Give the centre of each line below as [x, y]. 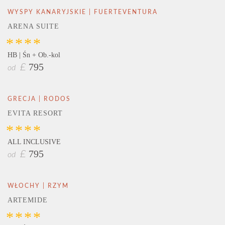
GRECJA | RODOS [39, 99]
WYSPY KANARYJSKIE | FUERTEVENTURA [83, 12]
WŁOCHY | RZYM [38, 186]
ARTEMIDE [28, 200]
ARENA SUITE [33, 26]
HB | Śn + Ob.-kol [34, 55]
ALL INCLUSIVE [34, 142]
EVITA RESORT [35, 113]
